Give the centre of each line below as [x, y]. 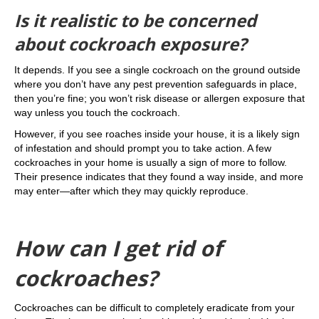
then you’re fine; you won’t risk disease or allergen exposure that [159, 98]
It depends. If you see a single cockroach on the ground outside [157, 70]
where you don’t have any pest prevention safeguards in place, [156, 84]
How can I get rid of [118, 248]
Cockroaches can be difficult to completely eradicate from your [155, 308]
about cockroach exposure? [130, 44]
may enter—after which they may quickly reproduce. [131, 191]
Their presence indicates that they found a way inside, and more [159, 177]
